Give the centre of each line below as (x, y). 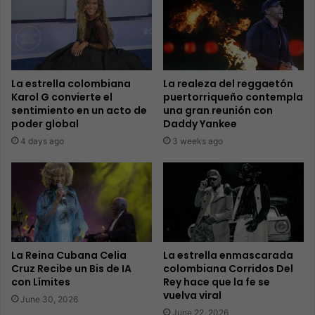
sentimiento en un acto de (79, 111)
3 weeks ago (198, 141)
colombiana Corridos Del (228, 269)
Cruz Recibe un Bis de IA (71, 269)
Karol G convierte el (62, 97)
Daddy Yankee (200, 124)
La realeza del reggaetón (228, 84)
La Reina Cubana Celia (69, 256)
